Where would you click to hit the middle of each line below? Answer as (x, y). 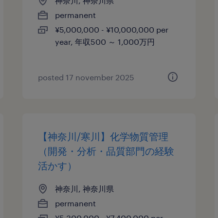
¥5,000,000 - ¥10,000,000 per (112, 29)
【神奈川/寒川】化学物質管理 (103, 136)
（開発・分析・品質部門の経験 (106, 151)
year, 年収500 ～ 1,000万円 (105, 42)
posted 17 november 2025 (86, 77)
